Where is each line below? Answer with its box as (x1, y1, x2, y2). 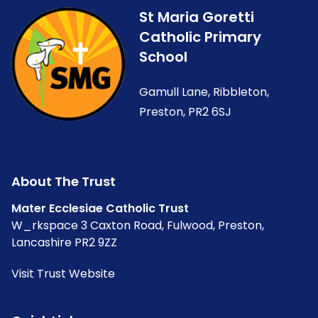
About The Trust (11, 172, 116, 191)
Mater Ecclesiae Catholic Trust (11, 200, 189, 217)
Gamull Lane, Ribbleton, (139, 84, 269, 101)
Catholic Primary (139, 27, 261, 48)
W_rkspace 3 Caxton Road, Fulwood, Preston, (11, 217, 264, 234)
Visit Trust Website (11, 265, 115, 283)
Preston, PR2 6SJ (139, 104, 231, 121)
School (139, 47, 187, 67)
